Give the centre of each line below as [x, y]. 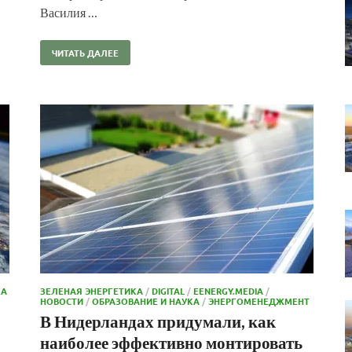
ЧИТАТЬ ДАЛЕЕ [85, 52]
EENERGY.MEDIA [228, 290]
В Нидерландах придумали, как [158, 321]
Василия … [69, 12]
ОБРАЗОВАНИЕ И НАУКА [146, 301]
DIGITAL [168, 290]
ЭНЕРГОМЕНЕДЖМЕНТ [259, 301]
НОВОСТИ [62, 301]
